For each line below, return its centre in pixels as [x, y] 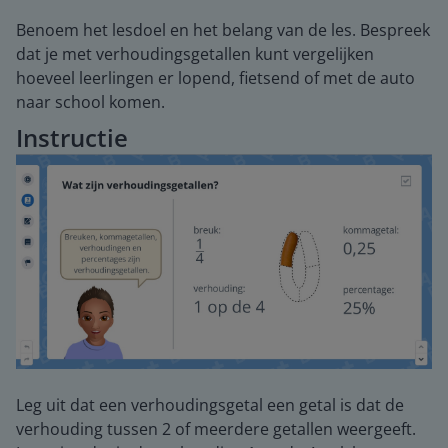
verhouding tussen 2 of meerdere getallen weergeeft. [216, 428]
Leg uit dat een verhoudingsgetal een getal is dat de [210, 404]
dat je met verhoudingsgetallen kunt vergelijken [195, 54]
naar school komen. [90, 102]
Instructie [72, 137]
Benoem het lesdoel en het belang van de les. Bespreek [223, 30]
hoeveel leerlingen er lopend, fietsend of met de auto [215, 78]
